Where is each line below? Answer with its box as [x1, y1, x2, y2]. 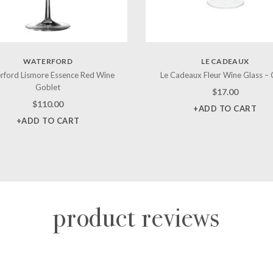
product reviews [53, 201, 220, 234]
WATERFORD [23, 56, 73, 66]
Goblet [35, 82, 61, 92]
